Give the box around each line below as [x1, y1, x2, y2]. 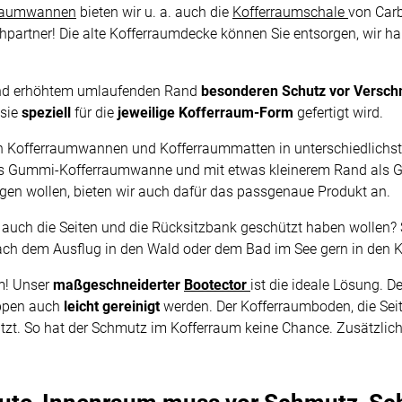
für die [74, 104, 118, 122]
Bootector [184, 276, 247, 294]
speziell [22, 104, 74, 122]
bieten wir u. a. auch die [76, 4, 232, 22]
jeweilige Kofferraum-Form [118, 104, 293, 122]
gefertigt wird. [293, 104, 383, 122]
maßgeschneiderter [49, 276, 184, 294]
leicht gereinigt [64, 298, 160, 316]
